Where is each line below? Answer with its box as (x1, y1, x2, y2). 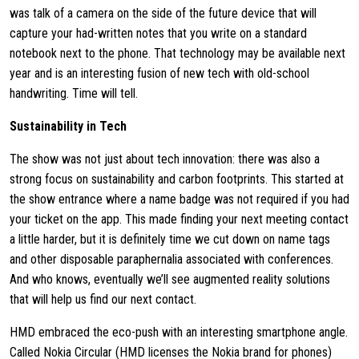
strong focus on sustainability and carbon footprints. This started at (10, 171, 344, 187)
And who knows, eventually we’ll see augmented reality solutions (10, 272, 330, 287)
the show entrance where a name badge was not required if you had (10, 192, 349, 207)
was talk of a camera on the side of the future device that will (10, 6, 317, 21)
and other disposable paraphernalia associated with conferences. (10, 252, 333, 267)
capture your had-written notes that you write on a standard (10, 26, 307, 41)
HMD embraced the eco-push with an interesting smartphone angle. (10, 325, 348, 340)
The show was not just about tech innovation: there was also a (10, 151, 320, 167)
